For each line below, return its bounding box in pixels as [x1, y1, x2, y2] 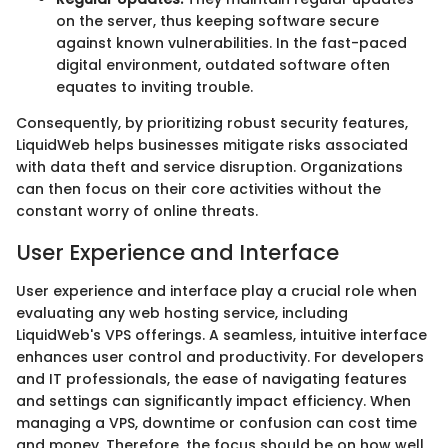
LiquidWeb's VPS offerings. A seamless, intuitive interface [16, 324, 427, 345]
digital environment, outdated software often [56, 55, 390, 76]
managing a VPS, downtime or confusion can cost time [16, 412, 417, 433]
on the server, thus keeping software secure [56, 11, 379, 32]
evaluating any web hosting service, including [16, 302, 348, 323]
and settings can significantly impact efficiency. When [16, 390, 411, 411]
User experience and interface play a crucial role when [16, 280, 417, 301]
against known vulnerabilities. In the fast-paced [56, 33, 407, 54]
